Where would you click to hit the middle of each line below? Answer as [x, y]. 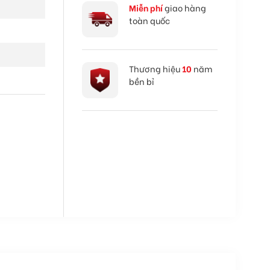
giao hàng [185, 8]
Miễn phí [147, 8]
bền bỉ [142, 81]
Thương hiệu [155, 68]
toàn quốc [149, 20]
